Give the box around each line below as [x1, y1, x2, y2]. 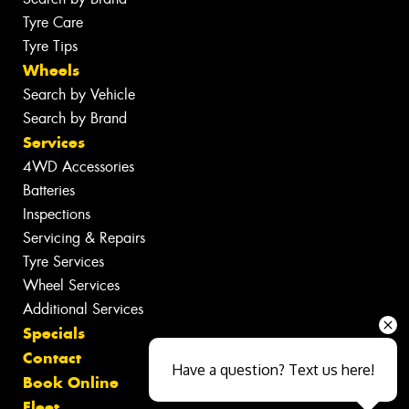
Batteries [23, 180, 75, 200]
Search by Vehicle [23, 84, 135, 104]
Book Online [23, 372, 119, 393]
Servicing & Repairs [23, 227, 145, 247]
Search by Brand [23, 108, 127, 128]
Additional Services [23, 299, 143, 319]
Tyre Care [23, 12, 83, 32]
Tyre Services [23, 251, 104, 271]
